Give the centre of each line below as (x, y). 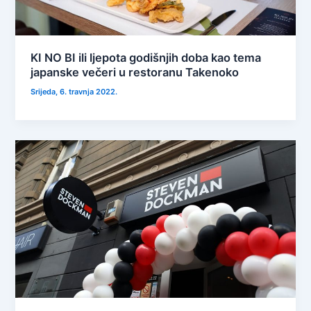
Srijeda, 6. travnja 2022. (74, 91)
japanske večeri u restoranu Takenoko (135, 72)
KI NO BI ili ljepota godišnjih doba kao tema (146, 57)
